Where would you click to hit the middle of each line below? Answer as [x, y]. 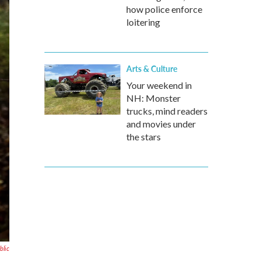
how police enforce [164, 9]
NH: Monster [154, 98]
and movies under [161, 124]
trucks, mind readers [167, 111]
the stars [144, 137]
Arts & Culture [152, 68]
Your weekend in [159, 85]
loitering [143, 22]
